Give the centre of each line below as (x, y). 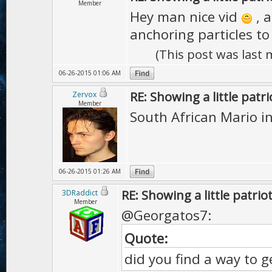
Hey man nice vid (185, 16)
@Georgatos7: (166, 215)
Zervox (84, 94)
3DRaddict (80, 193)
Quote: (146, 238)
